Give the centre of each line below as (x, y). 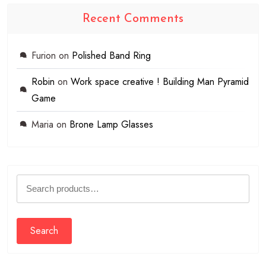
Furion (44, 56)
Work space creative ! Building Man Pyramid (160, 82)
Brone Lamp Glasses (111, 124)
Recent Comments (133, 19)
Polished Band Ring (111, 56)
